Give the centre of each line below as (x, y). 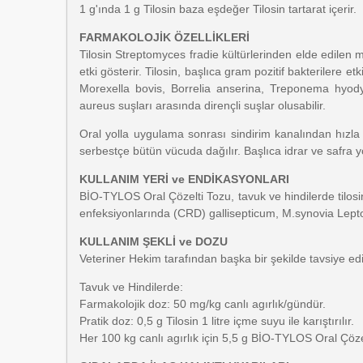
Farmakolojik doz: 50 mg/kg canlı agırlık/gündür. (203, 304)
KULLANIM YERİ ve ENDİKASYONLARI (184, 179)
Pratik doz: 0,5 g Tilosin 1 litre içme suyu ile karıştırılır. (217, 321)
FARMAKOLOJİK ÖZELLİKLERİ (164, 37)
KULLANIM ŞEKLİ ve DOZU (154, 241)
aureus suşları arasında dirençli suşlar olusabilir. (203, 105)
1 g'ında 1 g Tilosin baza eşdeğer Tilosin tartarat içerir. (218, 9)
